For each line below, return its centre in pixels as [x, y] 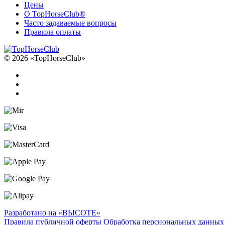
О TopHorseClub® [55, 14]
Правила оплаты [52, 32]
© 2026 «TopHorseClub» [45, 58]
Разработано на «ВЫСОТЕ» [52, 212]
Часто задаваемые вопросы [70, 23]
